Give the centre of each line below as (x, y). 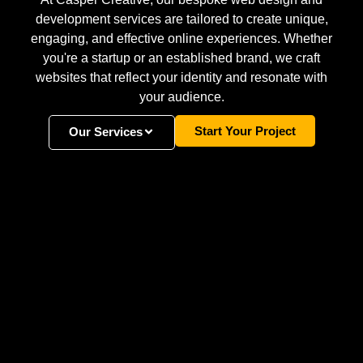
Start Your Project (245, 131)
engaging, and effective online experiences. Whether (181, 39)
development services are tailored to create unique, (181, 19)
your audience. (181, 97)
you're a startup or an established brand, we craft (181, 58)
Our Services (105, 132)
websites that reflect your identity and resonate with (181, 78)
